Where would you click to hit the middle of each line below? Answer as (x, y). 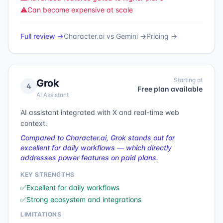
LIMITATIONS (41, 214)
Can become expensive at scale (80, 10)
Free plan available (170, 89)
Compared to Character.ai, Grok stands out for (98, 138)
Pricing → (162, 36)
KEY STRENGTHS (48, 174)
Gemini (127, 36)
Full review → (42, 36)
